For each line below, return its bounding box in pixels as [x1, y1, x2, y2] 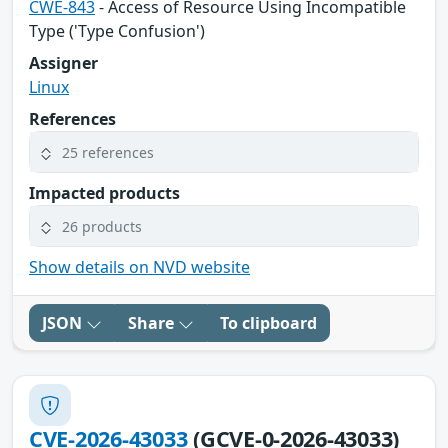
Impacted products [29, 182, 180, 205]
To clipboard [220, 312, 317, 335]
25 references [62, 142, 154, 162]
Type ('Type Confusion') [29, 20, 205, 43]
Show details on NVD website [29, 256, 250, 279]
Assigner [29, 52, 98, 75]
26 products [62, 216, 142, 236]
